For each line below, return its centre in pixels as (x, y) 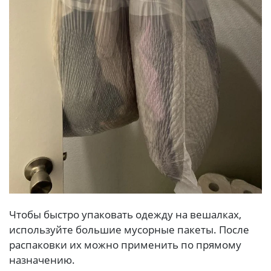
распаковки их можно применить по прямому (125, 244)
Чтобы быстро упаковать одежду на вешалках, (125, 214)
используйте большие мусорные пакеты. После (129, 229)
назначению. (42, 260)
